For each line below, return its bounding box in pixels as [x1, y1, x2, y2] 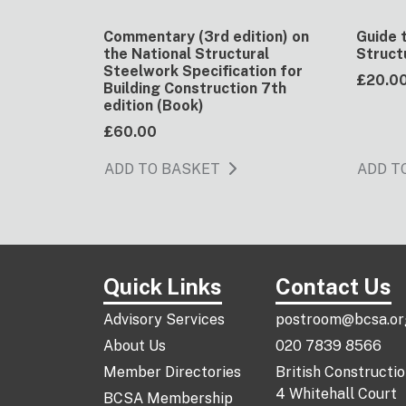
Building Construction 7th [103, 79, 286, 97]
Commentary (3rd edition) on [103, 27, 309, 45]
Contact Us [275, 274, 391, 299]
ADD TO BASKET [104, 159, 220, 178]
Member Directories [103, 363, 241, 381]
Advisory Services [103, 311, 225, 328]
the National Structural [103, 44, 269, 63]
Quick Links [103, 274, 222, 299]
